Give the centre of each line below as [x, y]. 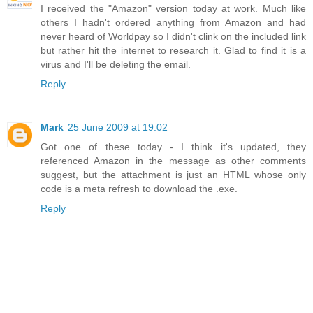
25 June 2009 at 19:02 [118, 127]
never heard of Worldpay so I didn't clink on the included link [173, 36]
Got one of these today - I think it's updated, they [173, 146]
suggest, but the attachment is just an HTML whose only [173, 174]
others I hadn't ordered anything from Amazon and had [173, 22]
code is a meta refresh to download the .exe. [139, 188]
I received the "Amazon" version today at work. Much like [173, 8]
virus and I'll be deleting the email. [116, 64]
